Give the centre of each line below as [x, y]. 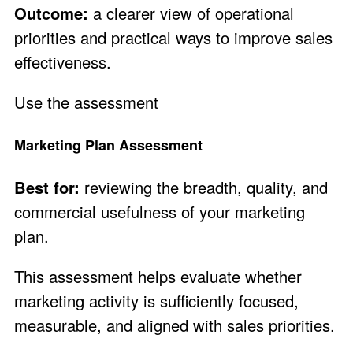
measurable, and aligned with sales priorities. [175, 325]
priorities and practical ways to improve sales [173, 38]
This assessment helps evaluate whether [158, 277]
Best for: [47, 187]
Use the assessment [86, 102]
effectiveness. [63, 62]
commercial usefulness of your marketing [160, 211]
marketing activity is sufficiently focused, [156, 301]
